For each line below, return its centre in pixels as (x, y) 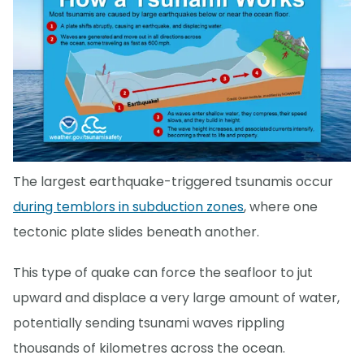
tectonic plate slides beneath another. (136, 232)
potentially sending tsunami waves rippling (149, 323)
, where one (281, 207)
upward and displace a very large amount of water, (176, 298)
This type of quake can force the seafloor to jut (163, 273)
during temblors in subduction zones (128, 207)
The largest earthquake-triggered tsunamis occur (173, 182)
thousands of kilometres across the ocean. (149, 349)
